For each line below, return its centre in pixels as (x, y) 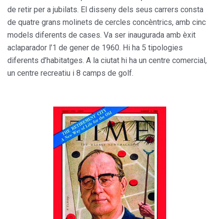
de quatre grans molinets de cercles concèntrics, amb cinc (107, 22)
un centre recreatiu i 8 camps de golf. (70, 73)
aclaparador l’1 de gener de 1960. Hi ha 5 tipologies (95, 47)
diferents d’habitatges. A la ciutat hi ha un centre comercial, (107, 60)
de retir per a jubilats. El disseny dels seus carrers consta (105, 9)
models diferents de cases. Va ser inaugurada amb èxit (101, 35)
